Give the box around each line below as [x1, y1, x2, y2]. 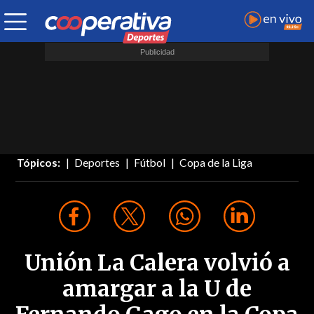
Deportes [74, 156, 121, 170]
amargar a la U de [62, 275, 252, 303]
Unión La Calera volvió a [24, 249, 290, 278]
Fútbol [134, 156, 166, 170]
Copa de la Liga [179, 156, 253, 170]
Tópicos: [17, 156, 61, 170]
